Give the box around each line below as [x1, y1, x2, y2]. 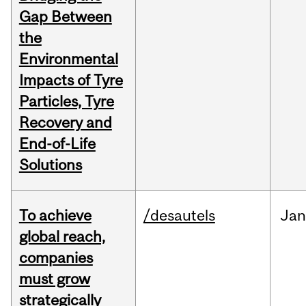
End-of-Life [18, 135, 96, 153]
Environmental [18, 50, 118, 68]
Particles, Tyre [18, 92, 114, 111]
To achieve [18, 206, 92, 225]
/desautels [143, 206, 215, 225]
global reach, [18, 227, 105, 246]
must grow [18, 270, 90, 288]
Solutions [18, 156, 82, 174]
